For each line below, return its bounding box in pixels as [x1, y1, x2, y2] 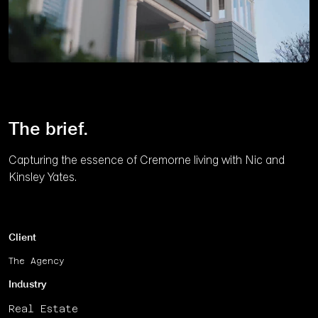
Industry [9, 280, 46, 289]
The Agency [9, 256, 65, 266]
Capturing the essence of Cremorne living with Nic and [9, 155, 285, 166]
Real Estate [9, 302, 78, 314]
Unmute [199, 99, 239, 110]
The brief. [9, 121, 89, 138]
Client [9, 233, 36, 242]
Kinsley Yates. [9, 172, 77, 183]
